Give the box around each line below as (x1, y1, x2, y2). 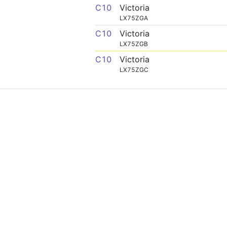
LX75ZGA (120, 14, 148, 22)
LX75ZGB (120, 40, 148, 48)
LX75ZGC (120, 66, 148, 73)
